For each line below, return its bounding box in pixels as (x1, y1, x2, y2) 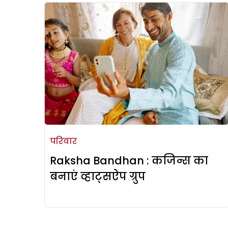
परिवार (50, 135, 77, 148)
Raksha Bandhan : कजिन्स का (50, 153, 208, 168)
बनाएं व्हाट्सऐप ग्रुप (50, 169, 146, 184)
